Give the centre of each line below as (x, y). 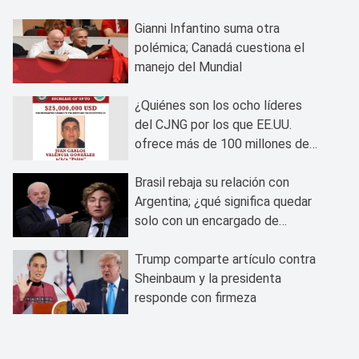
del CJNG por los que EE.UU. (213, 124)
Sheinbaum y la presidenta (208, 278)
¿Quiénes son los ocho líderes (218, 105)
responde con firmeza (196, 297)
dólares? (159, 163)
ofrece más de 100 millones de (222, 143)
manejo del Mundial (188, 67)
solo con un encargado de (207, 220)
